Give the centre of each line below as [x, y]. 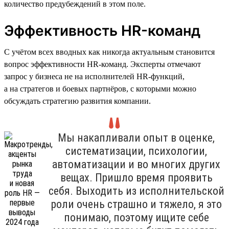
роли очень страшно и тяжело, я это [136, 204]
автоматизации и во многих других [136, 164]
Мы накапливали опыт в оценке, [136, 138]
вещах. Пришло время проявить [136, 177]
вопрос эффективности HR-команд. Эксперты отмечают [102, 64]
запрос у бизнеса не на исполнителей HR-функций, [94, 76]
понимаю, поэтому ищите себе [136, 217]
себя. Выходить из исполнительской [136, 191]
